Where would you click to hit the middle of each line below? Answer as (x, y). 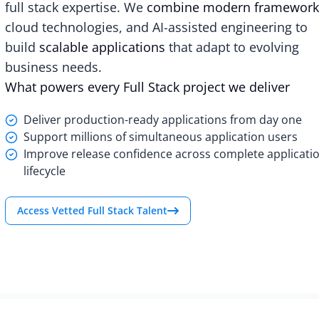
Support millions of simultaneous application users (160, 136)
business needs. (53, 67)
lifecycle (44, 171)
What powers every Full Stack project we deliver (147, 87)
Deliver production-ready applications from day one (162, 119)
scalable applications (102, 47)
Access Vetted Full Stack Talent (92, 210)
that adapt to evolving (232, 47)
